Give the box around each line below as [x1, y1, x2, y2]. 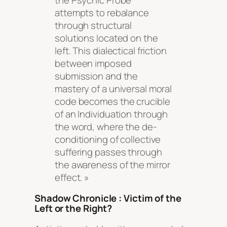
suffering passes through [55, 145, 162, 159]
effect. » [55, 170, 90, 184]
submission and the [55, 69, 138, 83]
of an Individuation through [55, 107, 168, 121]
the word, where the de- [55, 120, 157, 133]
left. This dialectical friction [55, 44, 167, 57]
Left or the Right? [34, 202, 112, 215]
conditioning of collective [55, 132, 161, 146]
